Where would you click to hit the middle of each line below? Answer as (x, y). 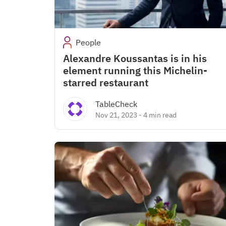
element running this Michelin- (135, 70)
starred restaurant (106, 82)
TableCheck (116, 104)
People (89, 42)
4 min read (160, 115)
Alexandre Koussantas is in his (135, 58)
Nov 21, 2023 (116, 115)
